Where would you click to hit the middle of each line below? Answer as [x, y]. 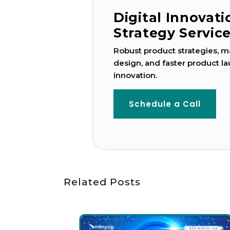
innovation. [135, 75]
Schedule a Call [165, 104]
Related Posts [102, 182]
